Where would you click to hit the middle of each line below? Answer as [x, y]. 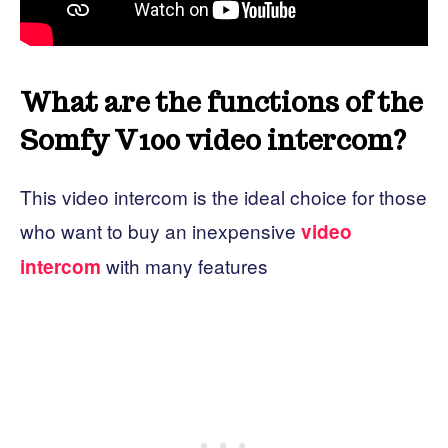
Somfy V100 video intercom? [213, 141]
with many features [184, 266]
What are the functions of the [221, 103]
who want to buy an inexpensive [160, 231]
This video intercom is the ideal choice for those [223, 197]
